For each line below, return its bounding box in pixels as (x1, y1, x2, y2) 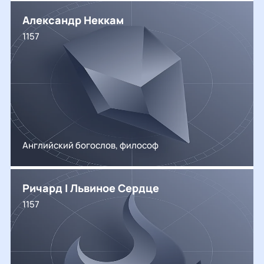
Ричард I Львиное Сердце (22, 181, 159, 195)
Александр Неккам (22, 13, 124, 27)
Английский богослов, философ (22, 139, 159, 151)
